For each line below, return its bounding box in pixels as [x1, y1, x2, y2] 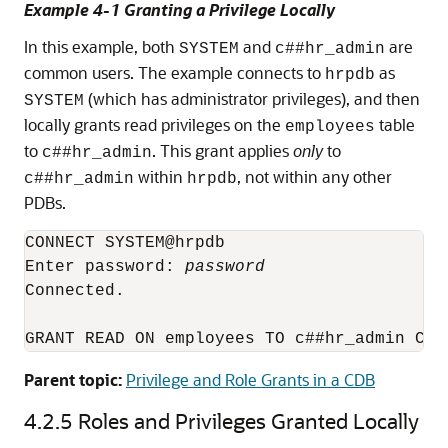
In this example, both [24, 36, 179, 57]
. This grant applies [152, 140, 293, 161]
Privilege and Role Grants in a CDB [126, 369, 375, 390]
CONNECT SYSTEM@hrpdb [25, 234, 225, 252]
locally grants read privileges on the [24, 114, 285, 135]
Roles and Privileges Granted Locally [78, 407, 419, 434]
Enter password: [25, 258, 185, 276]
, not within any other [237, 166, 392, 187]
